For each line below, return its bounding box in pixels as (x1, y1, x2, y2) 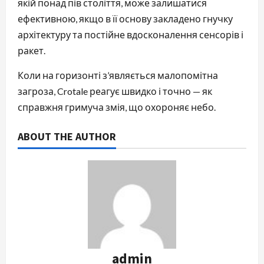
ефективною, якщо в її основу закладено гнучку (18, 12, 233, 24)
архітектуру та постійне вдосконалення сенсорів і (18, 28, 243, 40)
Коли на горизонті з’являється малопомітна (18, 69, 218, 81)
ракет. (18, 44, 45, 56)
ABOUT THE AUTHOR (18, 129, 116, 143)
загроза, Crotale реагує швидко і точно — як (18, 85, 212, 97)
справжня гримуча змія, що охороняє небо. (18, 101, 216, 113)
